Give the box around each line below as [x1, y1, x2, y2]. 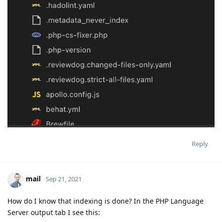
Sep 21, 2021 [46, 174, 82, 184]
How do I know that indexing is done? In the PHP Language [7, 196, 204, 206]
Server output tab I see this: [7, 207, 100, 217]
